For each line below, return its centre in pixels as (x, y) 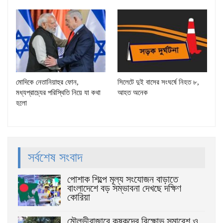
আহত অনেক (133, 92)
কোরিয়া (79, 197)
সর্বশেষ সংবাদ (55, 157)
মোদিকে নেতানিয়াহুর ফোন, (47, 82)
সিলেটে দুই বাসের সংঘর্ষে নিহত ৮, (158, 82)
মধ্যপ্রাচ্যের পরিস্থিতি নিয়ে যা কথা (58, 92)
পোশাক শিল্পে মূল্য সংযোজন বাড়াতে (123, 179)
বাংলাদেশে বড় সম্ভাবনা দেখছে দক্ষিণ (124, 188)
